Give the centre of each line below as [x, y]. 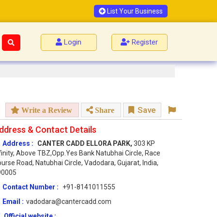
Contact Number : [31, 187]
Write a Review [46, 110]
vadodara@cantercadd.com [69, 202]
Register [145, 42]
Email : [13, 202]
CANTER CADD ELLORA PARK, [85, 144]
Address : [18, 144]
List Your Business [134, 11]
